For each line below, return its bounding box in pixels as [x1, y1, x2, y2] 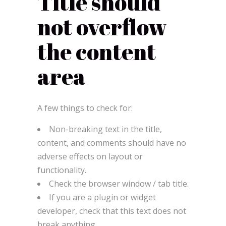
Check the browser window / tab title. [49, 178, 189, 189]
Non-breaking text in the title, [49, 123, 162, 135]
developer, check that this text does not [37, 205, 186, 216]
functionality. [37, 164, 86, 176]
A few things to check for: [37, 102, 133, 114]
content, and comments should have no [37, 137, 186, 148]
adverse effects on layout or [37, 150, 143, 162]
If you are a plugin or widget [49, 191, 156, 203]
